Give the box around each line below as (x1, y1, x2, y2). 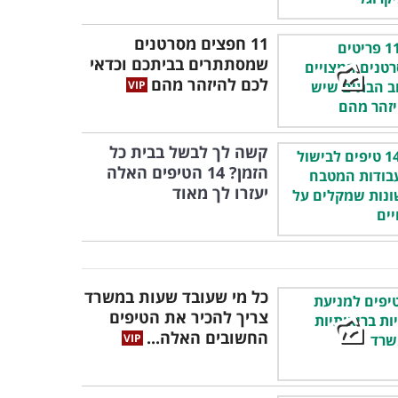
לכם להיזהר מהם (151, 74, 268, 95)
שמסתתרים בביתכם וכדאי (90, 53, 268, 75)
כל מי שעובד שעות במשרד (84, 286, 268, 307)
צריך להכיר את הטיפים (109, 306, 268, 328)
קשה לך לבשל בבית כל (109, 141, 268, 163)
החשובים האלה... (147, 327, 268, 348)
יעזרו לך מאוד (172, 182, 268, 203)
